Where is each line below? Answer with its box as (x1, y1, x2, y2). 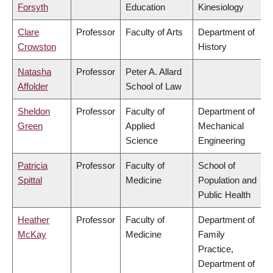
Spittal (18, 175, 42, 186)
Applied (126, 121, 155, 132)
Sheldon (18, 106, 50, 117)
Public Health (198, 190, 250, 200)
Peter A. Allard (126, 66, 182, 77)
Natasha (18, 66, 51, 77)
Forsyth (18, 2, 48, 13)
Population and (198, 175, 257, 186)
